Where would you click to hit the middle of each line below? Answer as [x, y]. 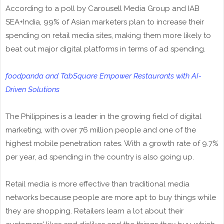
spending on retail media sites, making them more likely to [108, 36]
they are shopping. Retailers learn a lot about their [94, 211]
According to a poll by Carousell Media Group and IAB [102, 9]
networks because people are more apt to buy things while [111, 198]
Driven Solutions [32, 90]
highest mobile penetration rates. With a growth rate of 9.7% [112, 144]
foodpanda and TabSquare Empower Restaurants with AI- [103, 76]
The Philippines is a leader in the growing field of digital [103, 117]
